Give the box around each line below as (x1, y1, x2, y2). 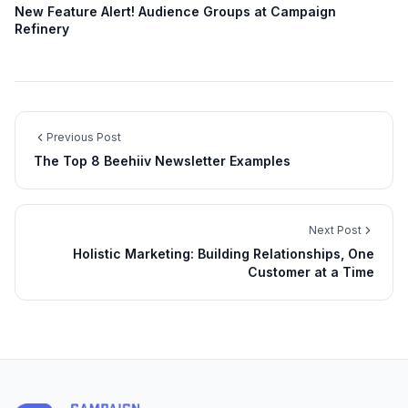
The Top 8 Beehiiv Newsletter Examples (34, 152, 291, 168)
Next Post (309, 222, 362, 237)
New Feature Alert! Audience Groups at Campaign (15, 3, 336, 19)
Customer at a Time (248, 263, 374, 280)
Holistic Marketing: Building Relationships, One (73, 245, 374, 261)
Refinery (15, 20, 69, 36)
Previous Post (46, 129, 121, 144)
